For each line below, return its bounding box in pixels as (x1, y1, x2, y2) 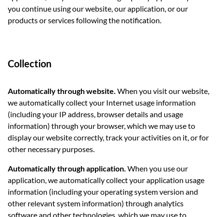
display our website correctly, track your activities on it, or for (8, 133, 209, 142)
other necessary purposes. (8, 144, 94, 154)
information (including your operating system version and (8, 187, 198, 196)
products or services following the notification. (8, 15, 161, 25)
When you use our (126, 164, 188, 173)
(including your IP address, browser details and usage (8, 109, 183, 119)
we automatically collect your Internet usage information (8, 98, 196, 107)
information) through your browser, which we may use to (8, 121, 195, 130)
